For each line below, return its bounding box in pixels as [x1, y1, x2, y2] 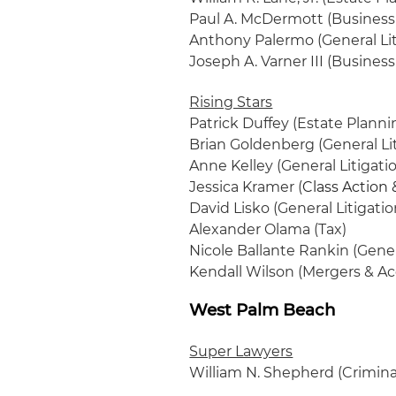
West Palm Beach [189, 300, 337, 320]
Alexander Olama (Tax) [189, 221, 347, 238]
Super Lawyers [189, 343, 293, 360]
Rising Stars [189, 94, 273, 110]
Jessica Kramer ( [189, 179, 303, 195]
